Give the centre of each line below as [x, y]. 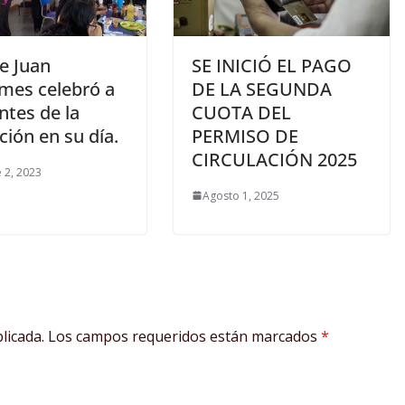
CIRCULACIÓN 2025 [274, 159]
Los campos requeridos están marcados [184, 336]
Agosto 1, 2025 [241, 195]
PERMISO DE [245, 136]
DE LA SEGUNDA [262, 89]
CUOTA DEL [241, 112]
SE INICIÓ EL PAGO [272, 65]
